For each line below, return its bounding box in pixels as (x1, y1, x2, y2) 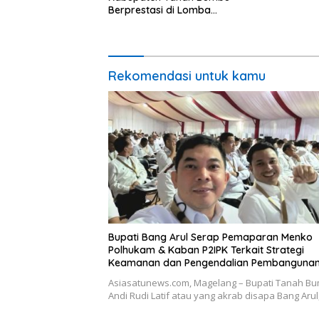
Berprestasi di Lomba (108, 4, 211, 17)
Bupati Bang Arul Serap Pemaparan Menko (108, 230, 313, 244)
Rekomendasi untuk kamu (108, 68, 266, 85)
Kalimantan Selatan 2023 (108, 29, 227, 43)
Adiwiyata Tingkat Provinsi (108, 16, 234, 30)
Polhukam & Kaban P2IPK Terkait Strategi (108, 243, 304, 256)
